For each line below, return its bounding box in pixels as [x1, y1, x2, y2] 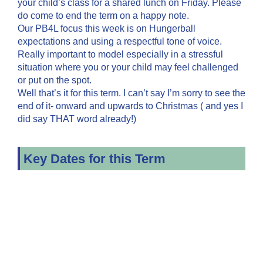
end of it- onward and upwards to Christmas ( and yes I [18, 101, 243, 111]
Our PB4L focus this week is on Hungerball [18, 23, 195, 33]
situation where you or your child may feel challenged [18, 62, 238, 72]
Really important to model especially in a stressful [18, 49, 223, 59]
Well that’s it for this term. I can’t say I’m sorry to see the [18, 88, 245, 98]
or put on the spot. [18, 75, 92, 85]
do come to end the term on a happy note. [18, 11, 189, 21]
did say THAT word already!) [18, 114, 136, 124]
